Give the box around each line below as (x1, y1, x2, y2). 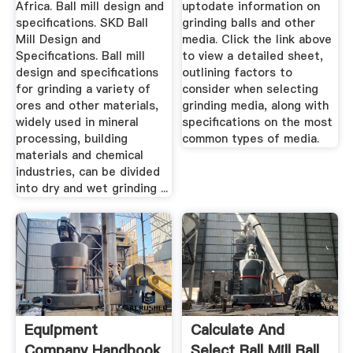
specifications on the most (182, 114, 333, 131)
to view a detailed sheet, (182, 48, 324, 65)
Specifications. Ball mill (15, 48, 145, 65)
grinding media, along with (182, 98, 329, 114)
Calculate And (191, 320, 285, 340)
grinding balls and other (182, 15, 316, 32)
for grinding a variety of (15, 81, 150, 98)
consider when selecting (182, 81, 319, 98)
